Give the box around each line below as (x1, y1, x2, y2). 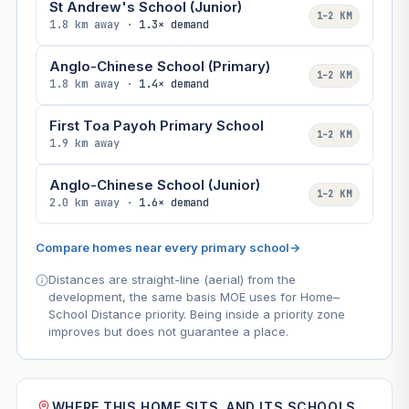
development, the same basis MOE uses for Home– (47, 289, 340, 305)
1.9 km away (48, 136, 120, 152)
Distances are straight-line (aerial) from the (47, 272, 296, 288)
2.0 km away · (48, 195, 139, 211)
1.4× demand (138, 77, 209, 92)
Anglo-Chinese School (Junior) (48, 176, 260, 194)
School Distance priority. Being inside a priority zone (47, 307, 345, 322)
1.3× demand (138, 17, 209, 33)
